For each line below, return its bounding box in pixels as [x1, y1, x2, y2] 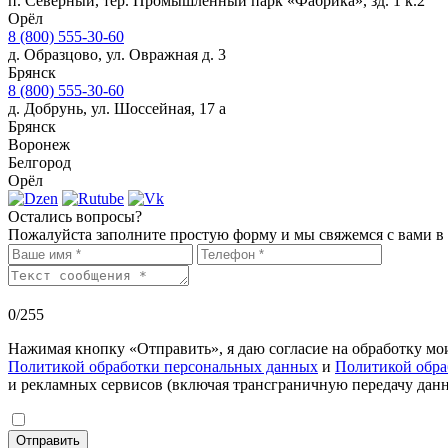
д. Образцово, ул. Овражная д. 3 [8, 46, 226, 64]
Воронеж [8, 136, 70, 154]
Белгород [8, 154, 71, 172]
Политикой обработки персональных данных [8, 358, 318, 376]
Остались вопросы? [8, 208, 142, 226]
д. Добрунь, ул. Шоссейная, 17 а [8, 100, 226, 118]
